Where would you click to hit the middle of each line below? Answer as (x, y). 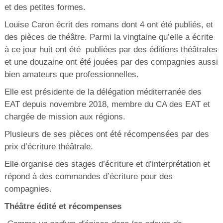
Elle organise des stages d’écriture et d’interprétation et (107, 164)
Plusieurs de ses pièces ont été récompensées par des (107, 134)
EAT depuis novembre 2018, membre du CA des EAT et (107, 104)
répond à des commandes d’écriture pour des (88, 176)
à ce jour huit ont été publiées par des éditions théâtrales (111, 49)
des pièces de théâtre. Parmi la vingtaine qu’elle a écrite (109, 37)
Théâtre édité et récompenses (63, 206)
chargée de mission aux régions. (65, 116)
